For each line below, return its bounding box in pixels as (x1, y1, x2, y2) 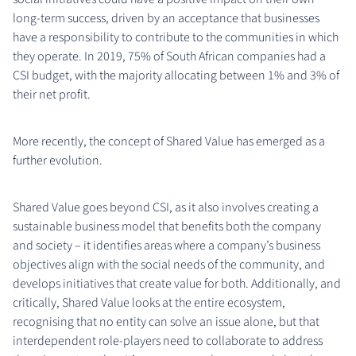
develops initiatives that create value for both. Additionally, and (13, 274, 341, 292)
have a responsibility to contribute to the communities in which (13, 28, 339, 46)
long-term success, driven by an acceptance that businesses (13, 9, 319, 27)
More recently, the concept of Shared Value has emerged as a (13, 132, 325, 150)
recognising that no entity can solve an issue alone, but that (13, 312, 319, 331)
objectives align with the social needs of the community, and (13, 255, 325, 273)
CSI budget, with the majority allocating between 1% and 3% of (13, 66, 339, 84)
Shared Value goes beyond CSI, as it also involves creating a (13, 198, 319, 216)
